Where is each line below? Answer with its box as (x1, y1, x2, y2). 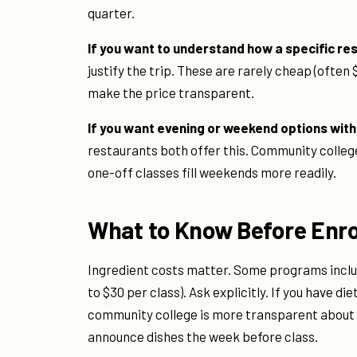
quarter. (88, 5, 135, 22)
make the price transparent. (88, 84, 254, 101)
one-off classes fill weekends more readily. (88, 164, 336, 181)
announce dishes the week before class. (88, 328, 318, 345)
